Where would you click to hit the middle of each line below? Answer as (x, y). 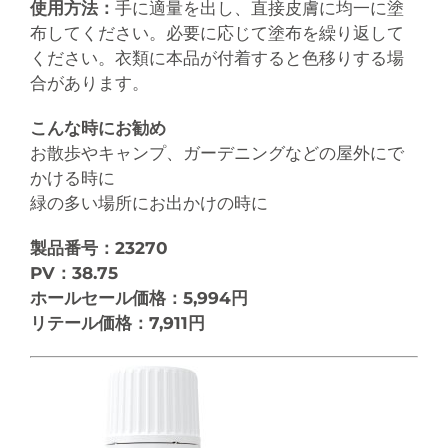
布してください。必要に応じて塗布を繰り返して (217, 33)
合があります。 (89, 83)
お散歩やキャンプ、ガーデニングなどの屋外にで (217, 153)
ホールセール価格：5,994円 (141, 298)
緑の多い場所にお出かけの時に (149, 203)
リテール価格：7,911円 (120, 323)
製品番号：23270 (101, 248)
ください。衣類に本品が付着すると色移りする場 (217, 58)
